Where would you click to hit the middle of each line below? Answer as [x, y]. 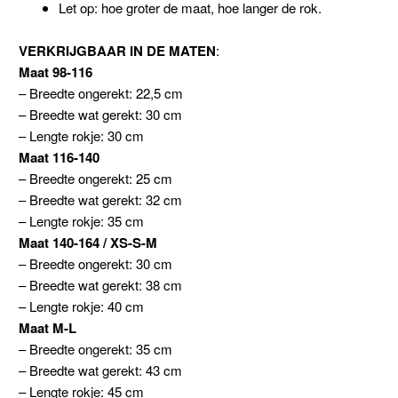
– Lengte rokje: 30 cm [81, 136]
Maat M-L [47, 328]
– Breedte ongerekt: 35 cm [95, 349]
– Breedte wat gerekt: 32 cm [100, 200]
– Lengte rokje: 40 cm [81, 306]
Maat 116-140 [59, 158]
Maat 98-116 [55, 72]
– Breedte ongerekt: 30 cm [95, 264]
